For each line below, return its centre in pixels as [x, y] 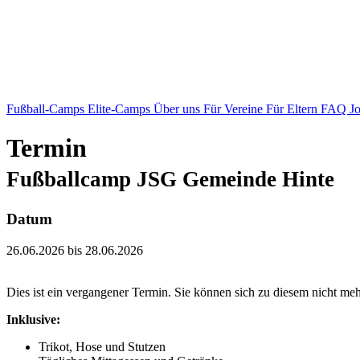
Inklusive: [33, 319]
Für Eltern [293, 109]
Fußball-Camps [47, 109]
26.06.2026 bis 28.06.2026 [75, 250]
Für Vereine [235, 109]
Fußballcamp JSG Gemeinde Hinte [170, 180]
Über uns [178, 109]
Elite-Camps [121, 109]
